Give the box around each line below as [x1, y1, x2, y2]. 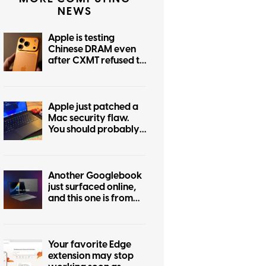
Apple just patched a [48, 100, 138, 114]
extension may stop [48, 249, 134, 263]
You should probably [48, 123, 140, 137]
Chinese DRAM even [48, 43, 136, 56]
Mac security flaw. [48, 112, 129, 125]
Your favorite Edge [48, 238, 131, 252]
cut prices [48, 65, 91, 79]
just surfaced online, [48, 180, 136, 194]
